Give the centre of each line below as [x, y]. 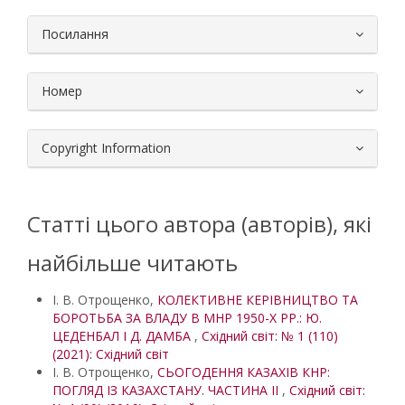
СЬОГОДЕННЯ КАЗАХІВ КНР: [244, 372]
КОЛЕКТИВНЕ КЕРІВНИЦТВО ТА [258, 300]
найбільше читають [132, 263]
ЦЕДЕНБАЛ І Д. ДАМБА [123, 336]
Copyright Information [106, 148]
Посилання [75, 34]
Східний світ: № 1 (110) [270, 336]
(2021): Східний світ [111, 354]
